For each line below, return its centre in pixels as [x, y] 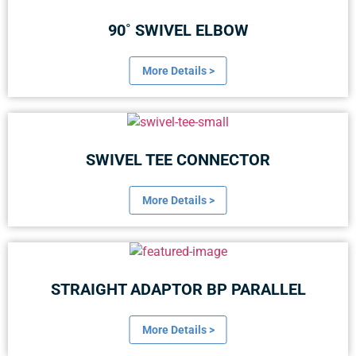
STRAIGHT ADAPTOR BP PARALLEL [178, 290]
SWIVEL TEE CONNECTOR [178, 160]
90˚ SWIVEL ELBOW [178, 31]
